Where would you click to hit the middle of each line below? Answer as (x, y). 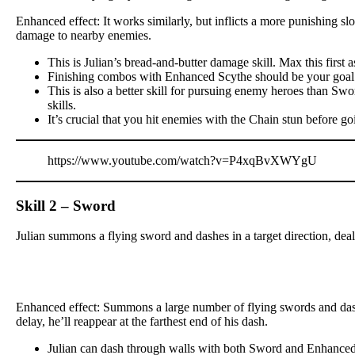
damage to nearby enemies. (84, 35)
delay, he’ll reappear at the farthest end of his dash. (142, 322)
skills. (62, 105)
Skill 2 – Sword (66, 205)
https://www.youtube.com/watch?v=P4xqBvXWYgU (182, 160)
